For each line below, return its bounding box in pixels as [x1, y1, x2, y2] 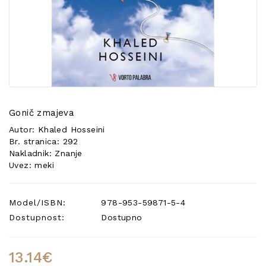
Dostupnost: [9, 213, 65, 222]
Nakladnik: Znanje [9, 148, 83, 158]
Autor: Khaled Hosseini [9, 125, 105, 134]
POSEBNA [15, 4, 55, 13]
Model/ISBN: [9, 198, 66, 207]
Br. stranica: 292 [9, 137, 78, 146]
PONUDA [15, 15, 50, 25]
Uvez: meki [9, 160, 54, 170]
